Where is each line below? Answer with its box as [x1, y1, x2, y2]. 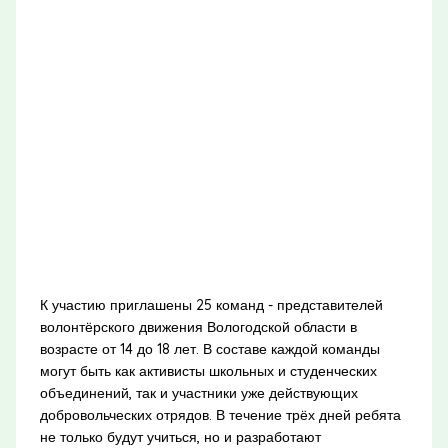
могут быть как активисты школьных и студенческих [39, 361, 377, 380]
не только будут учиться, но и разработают [39, 427, 321, 446]
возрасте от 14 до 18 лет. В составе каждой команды [39, 339, 380, 358]
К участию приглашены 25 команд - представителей [39, 295, 383, 314]
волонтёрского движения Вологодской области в [39, 317, 357, 336]
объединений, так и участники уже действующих [39, 383, 358, 402]
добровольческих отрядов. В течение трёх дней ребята [39, 405, 401, 424]
